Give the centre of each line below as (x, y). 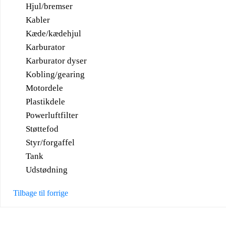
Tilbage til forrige (41, 193)
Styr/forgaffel (50, 142)
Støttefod (42, 129)
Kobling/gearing (55, 74)
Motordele (44, 88)
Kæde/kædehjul (53, 33)
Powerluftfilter (52, 115)
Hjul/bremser (49, 6)
